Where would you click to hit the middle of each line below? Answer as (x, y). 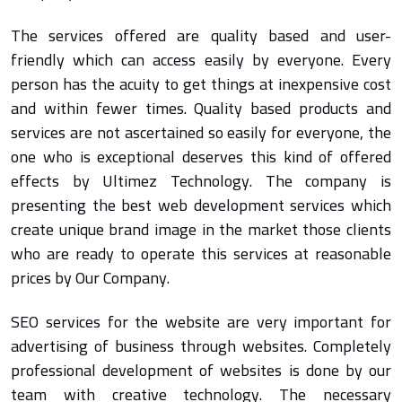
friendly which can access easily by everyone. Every (201, 60)
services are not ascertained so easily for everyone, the (201, 133)
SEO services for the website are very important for (201, 322)
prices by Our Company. (90, 278)
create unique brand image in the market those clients (201, 230)
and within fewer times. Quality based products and (201, 109)
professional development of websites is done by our (201, 371)
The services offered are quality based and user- (201, 36)
